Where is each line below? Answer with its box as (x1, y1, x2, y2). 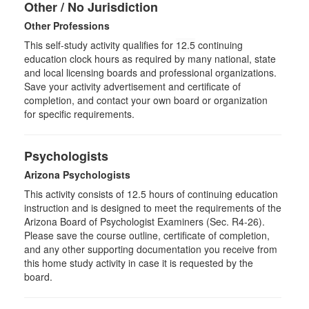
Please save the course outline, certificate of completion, (24, 228, 270, 242)
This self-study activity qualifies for (24, 38, 176, 52)
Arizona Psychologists (24, 168, 130, 181)
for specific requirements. (24, 107, 134, 121)
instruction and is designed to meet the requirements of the (24, 201, 281, 215)
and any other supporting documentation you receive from (24, 242, 277, 256)
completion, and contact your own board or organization (24, 93, 268, 107)
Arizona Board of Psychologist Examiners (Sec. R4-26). (24, 215, 265, 228)
